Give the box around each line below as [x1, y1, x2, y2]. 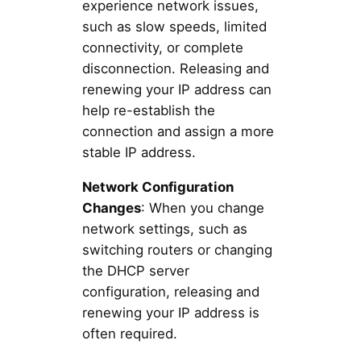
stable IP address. [81, 144, 196, 161]
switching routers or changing [81, 241, 272, 258]
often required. [81, 325, 177, 342]
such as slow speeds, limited [81, 19, 267, 35]
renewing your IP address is [81, 304, 259, 321]
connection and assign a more [81, 123, 274, 140]
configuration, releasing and [81, 283, 259, 300]
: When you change [140, 199, 264, 216]
